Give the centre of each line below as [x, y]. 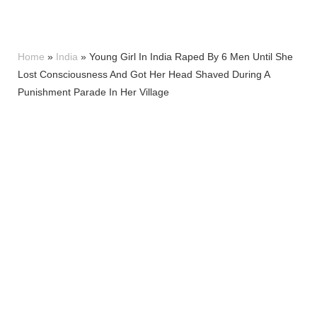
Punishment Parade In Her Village [93, 92]
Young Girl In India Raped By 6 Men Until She [191, 56]
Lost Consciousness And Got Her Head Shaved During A [144, 74]
